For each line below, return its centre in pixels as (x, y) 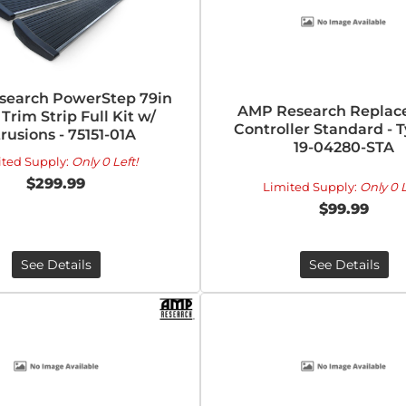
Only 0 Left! (104, 161)
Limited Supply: (311, 187)
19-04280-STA (344, 147)
